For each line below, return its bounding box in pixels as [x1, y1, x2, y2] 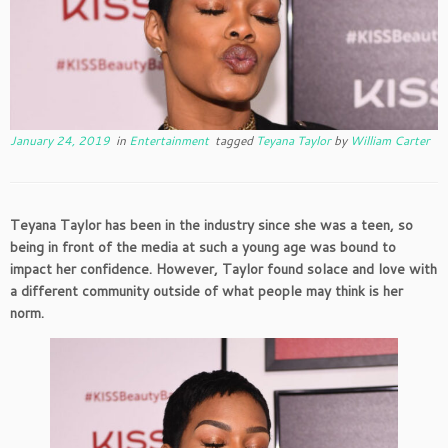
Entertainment [129, 132, 212, 149]
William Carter [350, 132, 430, 149]
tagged [212, 132, 256, 149]
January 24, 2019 [10, 132, 110, 149]
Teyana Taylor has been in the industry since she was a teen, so [10, 215, 413, 235]
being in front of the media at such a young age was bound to [10, 237, 396, 257]
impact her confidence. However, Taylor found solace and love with [10, 259, 437, 279]
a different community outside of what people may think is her [10, 281, 403, 301]
